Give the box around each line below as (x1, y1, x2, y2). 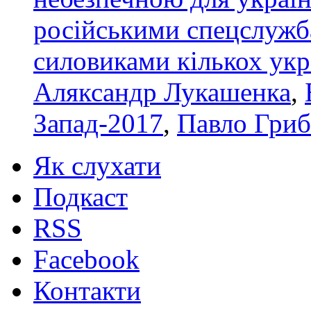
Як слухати (33, 150, 161, 180)
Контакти (33, 275, 141, 305)
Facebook (33, 244, 140, 274)
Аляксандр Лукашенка (33, 76, 291, 107)
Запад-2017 (33, 108, 163, 138)
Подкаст (33, 181, 128, 212)
